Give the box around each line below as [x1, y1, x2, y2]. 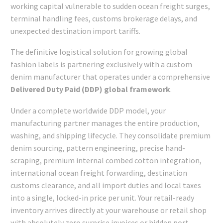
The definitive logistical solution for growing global [10, 47, 188, 57]
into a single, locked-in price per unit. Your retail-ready [10, 192, 194, 203]
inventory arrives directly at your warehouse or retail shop [10, 205, 207, 215]
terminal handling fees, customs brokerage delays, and [10, 13, 197, 23]
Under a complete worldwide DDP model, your [10, 105, 166, 115]
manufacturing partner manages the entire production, [10, 117, 200, 128]
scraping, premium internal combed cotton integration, [10, 155, 202, 165]
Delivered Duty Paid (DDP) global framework [10, 84, 170, 95]
